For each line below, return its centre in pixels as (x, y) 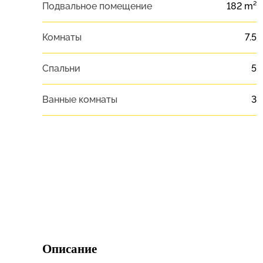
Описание (70, 250)
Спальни (61, 69)
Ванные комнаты (80, 100)
